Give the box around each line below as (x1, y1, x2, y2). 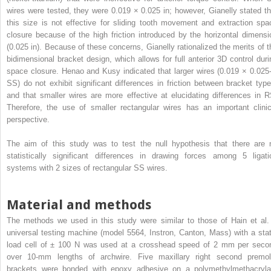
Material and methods (7, 197, 151, 212)
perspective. (7, 114, 50, 124)
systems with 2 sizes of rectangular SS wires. (7, 163, 168, 172)
